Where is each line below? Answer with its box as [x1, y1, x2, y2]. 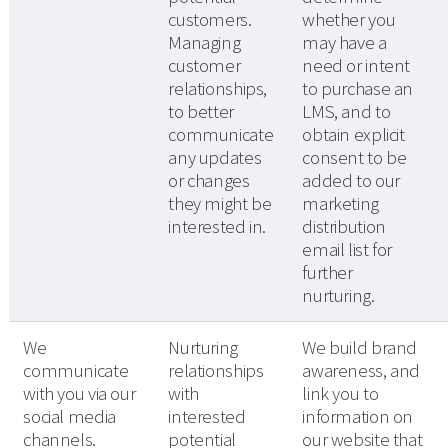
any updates [168, 146, 262, 170]
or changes [168, 169, 250, 193]
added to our [302, 169, 400, 193]
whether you [302, 8, 396, 32]
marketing [302, 192, 379, 216]
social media [23, 405, 116, 429]
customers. [168, 8, 252, 32]
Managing [168, 31, 241, 55]
